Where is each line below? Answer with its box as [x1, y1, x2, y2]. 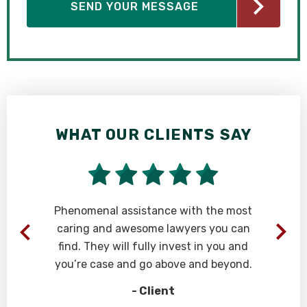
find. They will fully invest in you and [58, 240, 249, 253]
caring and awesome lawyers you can [56, 222, 250, 235]
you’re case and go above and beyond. [54, 258, 252, 271]
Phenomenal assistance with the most [54, 204, 253, 217]
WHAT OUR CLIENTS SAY [55, 125, 251, 144]
